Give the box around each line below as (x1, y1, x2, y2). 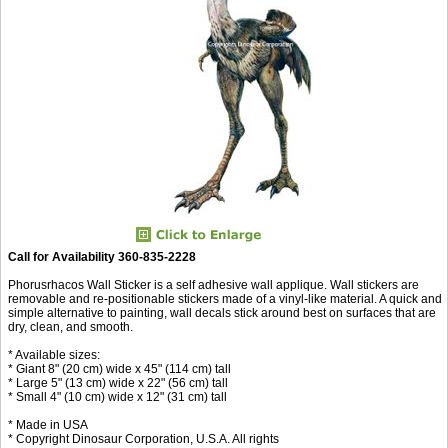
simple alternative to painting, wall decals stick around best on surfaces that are (8, 305, 436, 320)
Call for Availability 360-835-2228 (8, 249, 196, 264)
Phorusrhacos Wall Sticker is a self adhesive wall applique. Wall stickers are (8, 277, 419, 292)
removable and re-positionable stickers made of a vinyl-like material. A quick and (8, 291, 442, 306)
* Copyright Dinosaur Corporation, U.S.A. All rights (8, 431, 279, 446)
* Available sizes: (8, 347, 100, 362)
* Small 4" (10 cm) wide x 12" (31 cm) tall (8, 389, 227, 404)
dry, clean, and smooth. (8, 319, 133, 334)
